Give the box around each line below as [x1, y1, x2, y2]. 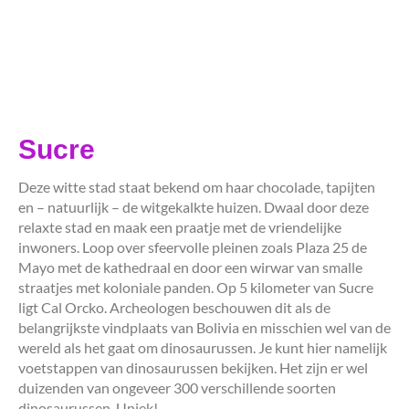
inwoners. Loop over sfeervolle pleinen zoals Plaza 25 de [18, 237, 367, 256]
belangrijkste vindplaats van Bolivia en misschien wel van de [18, 318, 391, 336]
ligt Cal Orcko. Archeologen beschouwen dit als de [18, 298, 330, 316]
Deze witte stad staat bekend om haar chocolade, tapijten [18, 177, 375, 195]
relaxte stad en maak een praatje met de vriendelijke [18, 217, 341, 236]
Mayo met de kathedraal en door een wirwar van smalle [18, 257, 362, 276]
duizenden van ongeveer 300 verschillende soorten [18, 378, 336, 396]
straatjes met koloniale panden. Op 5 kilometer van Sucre [18, 278, 373, 296]
